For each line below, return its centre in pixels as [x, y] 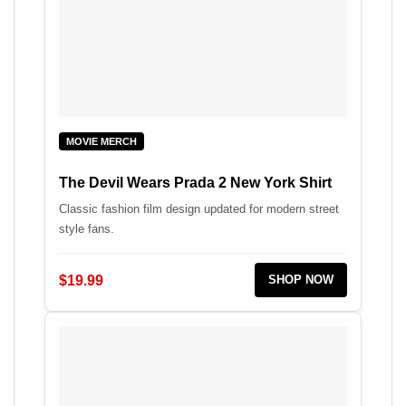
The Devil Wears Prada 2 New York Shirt [195, 183]
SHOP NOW [301, 280]
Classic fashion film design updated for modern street [199, 209]
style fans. [87, 229]
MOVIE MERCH [101, 141]
